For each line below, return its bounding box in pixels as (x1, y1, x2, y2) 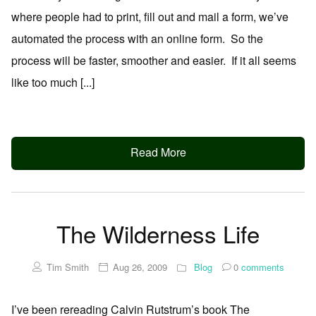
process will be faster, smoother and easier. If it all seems (11, 52, 296, 68)
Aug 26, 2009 (112, 260, 167, 274)
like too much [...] (11, 74, 95, 90)
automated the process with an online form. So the (11, 30, 263, 47)
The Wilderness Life (56, 216, 260, 250)
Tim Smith (46, 260, 89, 274)
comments (238, 260, 284, 274)
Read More (130, 144, 186, 161)
